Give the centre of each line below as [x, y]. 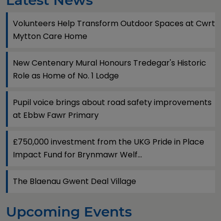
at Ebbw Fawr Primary [56, 115]
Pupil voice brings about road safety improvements [112, 102]
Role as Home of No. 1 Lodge [66, 76]
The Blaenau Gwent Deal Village [74, 181]
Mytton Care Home [50, 36]
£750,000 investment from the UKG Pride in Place [109, 142]
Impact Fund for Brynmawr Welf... [77, 155]
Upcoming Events [69, 212]
